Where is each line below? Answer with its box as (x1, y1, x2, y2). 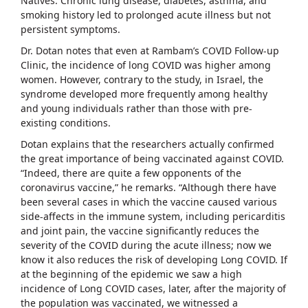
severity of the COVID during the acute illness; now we (21, 238, 272, 252)
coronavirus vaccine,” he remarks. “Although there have (21, 180, 276, 194)
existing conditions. (21, 115, 111, 129)
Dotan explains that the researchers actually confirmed (21, 137, 274, 151)
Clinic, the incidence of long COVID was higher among (21, 58, 271, 71)
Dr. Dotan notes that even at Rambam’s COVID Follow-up (21, 43, 279, 57)
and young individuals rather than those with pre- (21, 101, 252, 115)
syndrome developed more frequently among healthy (21, 87, 267, 100)
